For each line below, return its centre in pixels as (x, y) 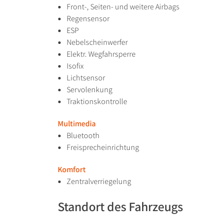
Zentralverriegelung (99, 182)
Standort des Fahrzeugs (120, 206)
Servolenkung (90, 90)
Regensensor (88, 19)
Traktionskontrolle (97, 102)
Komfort (72, 170)
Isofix (75, 66)
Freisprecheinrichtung (103, 147)
